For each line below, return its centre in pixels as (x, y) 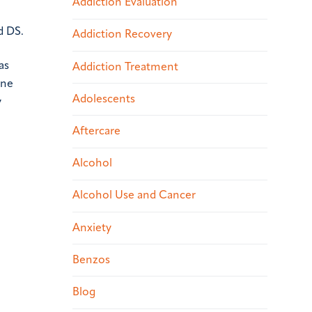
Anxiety (92, 228)
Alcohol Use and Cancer (134, 196)
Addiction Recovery (122, 35)
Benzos (91, 260)
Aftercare (96, 132)
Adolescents (104, 99)
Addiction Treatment (125, 67)
